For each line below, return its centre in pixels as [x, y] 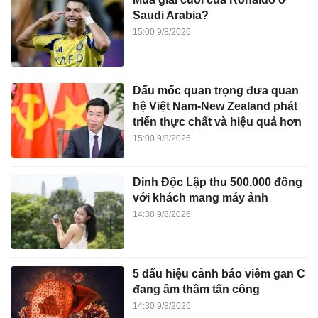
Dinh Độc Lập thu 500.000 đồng [217, 182]
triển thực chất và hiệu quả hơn [217, 122]
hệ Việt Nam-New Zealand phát [215, 106]
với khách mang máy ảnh [200, 197]
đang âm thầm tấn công [196, 289]
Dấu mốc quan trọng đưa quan [215, 91]
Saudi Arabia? [170, 15]
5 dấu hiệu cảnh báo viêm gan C [219, 273]
